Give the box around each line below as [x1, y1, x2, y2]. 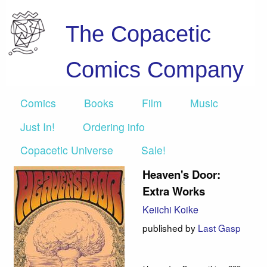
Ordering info [83, 119, 145, 134]
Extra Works [142, 183, 205, 200]
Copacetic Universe [20, 142, 113, 157]
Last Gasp [198, 221, 241, 234]
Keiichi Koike [142, 203, 198, 217]
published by [142, 221, 198, 234]
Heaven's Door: [142, 166, 221, 183]
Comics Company [66, 57, 244, 82]
